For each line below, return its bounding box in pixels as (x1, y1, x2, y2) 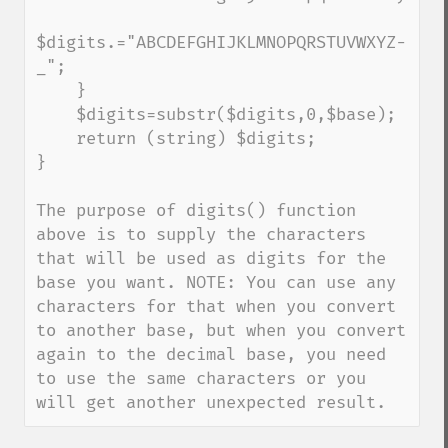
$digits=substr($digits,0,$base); (36, 104, 76, 125)
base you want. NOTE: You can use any (36, 272, 396, 293)
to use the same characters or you (36, 368, 366, 389)
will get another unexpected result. (36, 392, 386, 413)
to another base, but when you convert (36, 320, 406, 341)
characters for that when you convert (36, 296, 396, 317)
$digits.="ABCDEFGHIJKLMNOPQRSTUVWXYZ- (36, 32, 406, 53)
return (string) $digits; (36, 128, 76, 149)
